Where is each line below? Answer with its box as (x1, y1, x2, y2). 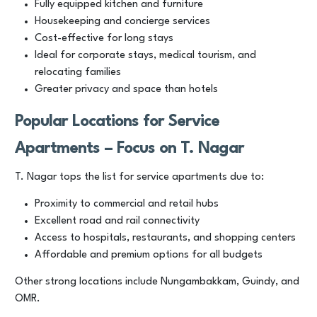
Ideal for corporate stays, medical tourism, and (35, 50, 256, 61)
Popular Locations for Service (15, 114, 219, 129)
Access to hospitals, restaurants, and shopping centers (35, 233, 296, 243)
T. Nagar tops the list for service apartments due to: (15, 172, 264, 183)
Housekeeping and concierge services (35, 16, 210, 27)
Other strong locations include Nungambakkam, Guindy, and (15, 277, 299, 287)
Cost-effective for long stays (35, 33, 173, 44)
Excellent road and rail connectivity (35, 216, 200, 226)
